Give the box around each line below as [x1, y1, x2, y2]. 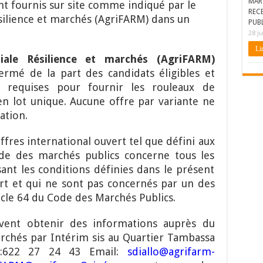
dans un [151, 13, 190, 26]
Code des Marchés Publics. [43, 191, 176, 204]
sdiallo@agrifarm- [127, 245, 215, 258]
